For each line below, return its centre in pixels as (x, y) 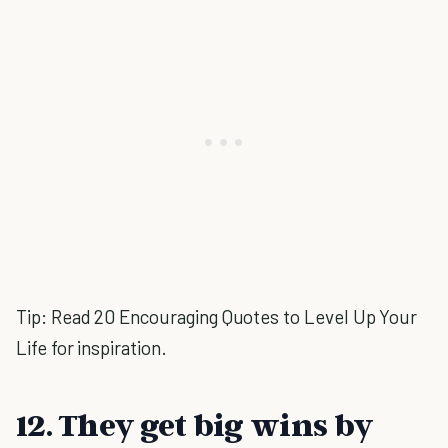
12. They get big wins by (194, 424)
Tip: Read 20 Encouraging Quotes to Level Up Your (217, 316)
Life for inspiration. (91, 347)
